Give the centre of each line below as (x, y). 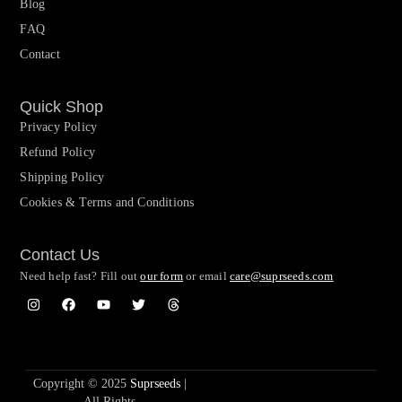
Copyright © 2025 (81, 383)
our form (162, 275)
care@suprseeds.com (282, 275)
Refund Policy (58, 152)
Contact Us (60, 254)
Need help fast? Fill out (80, 275)
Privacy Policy (59, 127)
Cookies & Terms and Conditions (107, 202)
